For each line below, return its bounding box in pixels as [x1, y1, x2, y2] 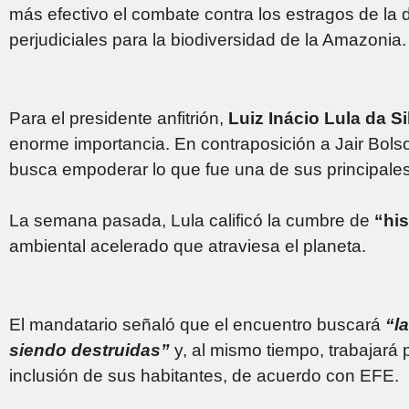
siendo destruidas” [9, 340, 170, 360]
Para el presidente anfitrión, [9, 108, 228, 128]
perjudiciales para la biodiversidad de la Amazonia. [9, 29, 406, 49]
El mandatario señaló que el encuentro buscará [9, 314, 385, 334]
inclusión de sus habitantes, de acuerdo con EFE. [9, 365, 399, 385]
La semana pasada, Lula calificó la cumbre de [9, 210, 374, 230]
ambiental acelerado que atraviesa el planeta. [9, 236, 366, 256]
